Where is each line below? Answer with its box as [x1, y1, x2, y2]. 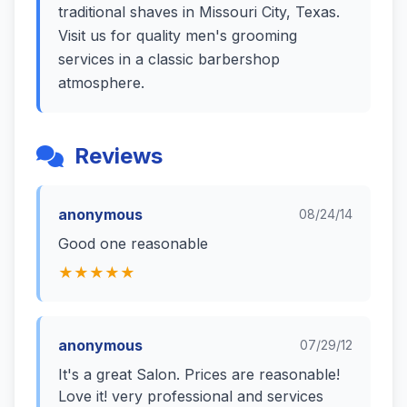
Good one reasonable [58, 234, 208, 253]
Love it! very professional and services [58, 387, 323, 405]
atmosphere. [58, 74, 144, 92]
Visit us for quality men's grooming [58, 26, 297, 45]
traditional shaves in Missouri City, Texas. [58, 3, 340, 21]
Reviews [74, 143, 163, 169]
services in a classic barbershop [58, 50, 280, 68]
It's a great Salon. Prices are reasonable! [58, 365, 340, 383]
